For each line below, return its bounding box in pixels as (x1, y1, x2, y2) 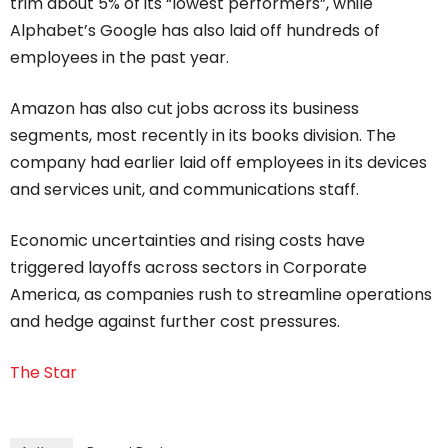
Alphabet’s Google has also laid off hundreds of (10, 19, 380, 42)
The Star (10, 361, 77, 384)
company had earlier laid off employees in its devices (10, 151, 427, 174)
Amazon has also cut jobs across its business (10, 97, 359, 120)
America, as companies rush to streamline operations (10, 283, 432, 306)
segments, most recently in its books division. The (10, 124, 396, 147)
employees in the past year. (10, 46, 229, 69)
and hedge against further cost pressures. (10, 310, 340, 333)
